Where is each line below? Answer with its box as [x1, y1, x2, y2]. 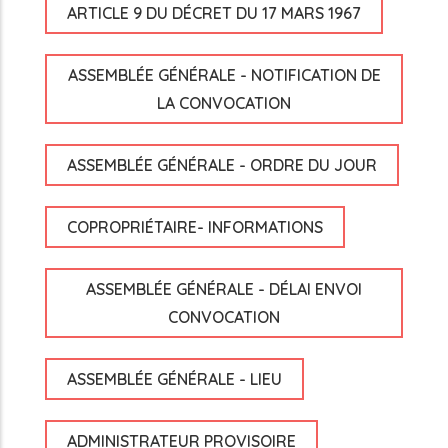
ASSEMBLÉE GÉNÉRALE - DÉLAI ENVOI [86, 279, 362, 299]
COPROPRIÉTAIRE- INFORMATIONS [67, 217, 323, 237]
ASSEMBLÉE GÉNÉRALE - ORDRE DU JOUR [67, 155, 377, 175]
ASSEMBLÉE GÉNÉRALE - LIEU [67, 369, 282, 389]
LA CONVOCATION [157, 93, 291, 113]
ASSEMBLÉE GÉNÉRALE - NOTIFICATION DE [67, 65, 381, 85]
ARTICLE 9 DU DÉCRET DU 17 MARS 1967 [67, 3, 361, 23]
